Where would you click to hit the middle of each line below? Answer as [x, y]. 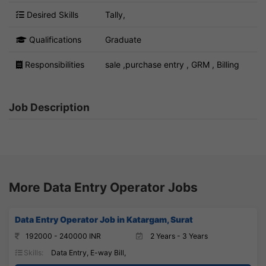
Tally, [115, 14]
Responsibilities [53, 64]
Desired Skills [51, 14]
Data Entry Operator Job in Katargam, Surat [104, 219]
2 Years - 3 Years [178, 236]
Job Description [49, 107]
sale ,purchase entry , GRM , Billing [172, 64]
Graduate [123, 39]
